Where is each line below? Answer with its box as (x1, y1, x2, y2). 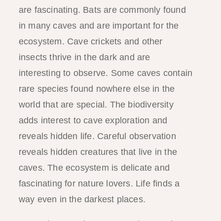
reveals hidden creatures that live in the (18, 147, 177, 157)
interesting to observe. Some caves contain (18, 68, 193, 78)
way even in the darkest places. (18, 194, 146, 204)
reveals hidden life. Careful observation (18, 131, 176, 141)
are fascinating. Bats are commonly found (18, 4, 186, 15)
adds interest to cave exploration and (18, 115, 168, 125)
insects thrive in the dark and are (18, 52, 150, 62)
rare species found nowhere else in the (18, 83, 175, 94)
